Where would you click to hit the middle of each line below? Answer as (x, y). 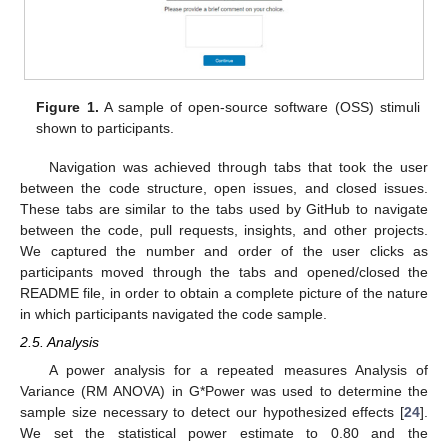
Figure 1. (67, 107)
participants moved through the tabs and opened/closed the (224, 271)
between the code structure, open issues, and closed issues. (224, 187)
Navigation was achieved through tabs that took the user (238, 166)
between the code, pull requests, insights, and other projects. (224, 229)
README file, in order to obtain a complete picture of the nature (224, 292)
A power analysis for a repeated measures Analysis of (238, 369)
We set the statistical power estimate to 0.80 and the (224, 432)
